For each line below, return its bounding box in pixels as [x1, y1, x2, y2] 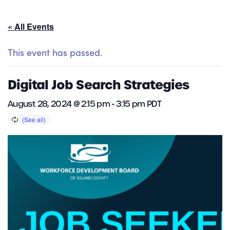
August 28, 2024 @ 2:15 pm [8, 99, 110, 110]
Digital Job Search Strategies [8, 76, 189, 94]
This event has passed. [8, 46, 102, 59]
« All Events [8, 21, 54, 33]
